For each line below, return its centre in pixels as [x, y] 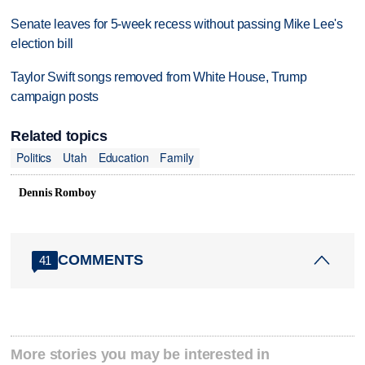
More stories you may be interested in [141, 355]
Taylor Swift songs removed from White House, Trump [159, 77]
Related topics [59, 136]
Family [177, 158]
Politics [34, 158]
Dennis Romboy [57, 192]
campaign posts [55, 97]
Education [123, 158]
